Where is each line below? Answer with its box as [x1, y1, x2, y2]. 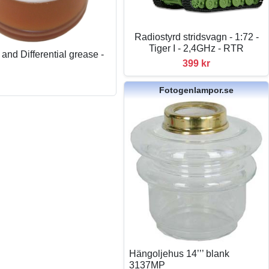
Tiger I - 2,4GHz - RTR [149, 43, 244, 54]
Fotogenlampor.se [159, 85, 234, 95]
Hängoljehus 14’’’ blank [129, 249, 230, 259]
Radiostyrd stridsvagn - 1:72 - [134, 32, 259, 43]
